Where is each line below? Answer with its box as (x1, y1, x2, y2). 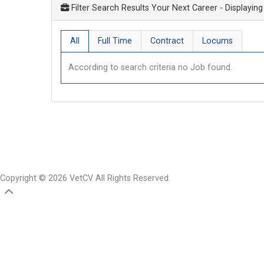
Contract (150, 36, 184, 46)
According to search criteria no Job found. (68, 62, 232, 72)
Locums (202, 36, 233, 46)
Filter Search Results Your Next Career (69, 3, 220, 13)
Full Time (98, 36, 132, 46)
